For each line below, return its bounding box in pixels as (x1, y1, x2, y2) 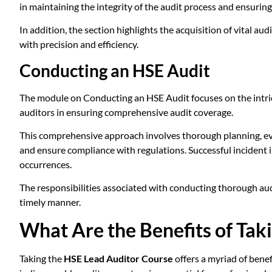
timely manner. (19, 196, 81, 208)
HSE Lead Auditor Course (64, 252, 173, 264)
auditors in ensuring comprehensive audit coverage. (19, 106, 233, 118)
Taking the (19, 252, 64, 264)
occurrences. (19, 158, 72, 170)
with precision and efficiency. (19, 38, 138, 50)
